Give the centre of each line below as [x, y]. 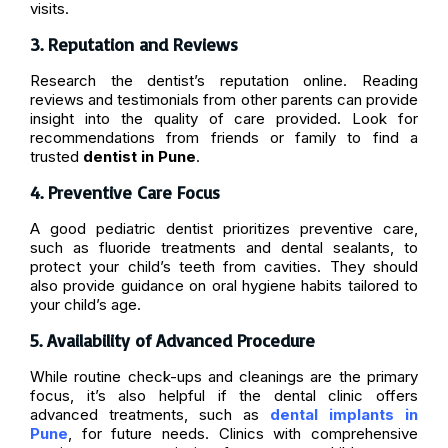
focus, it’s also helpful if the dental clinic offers [224, 395]
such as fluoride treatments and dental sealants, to [224, 247]
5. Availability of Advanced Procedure [172, 339]
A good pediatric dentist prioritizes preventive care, [224, 228]
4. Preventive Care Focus [125, 191]
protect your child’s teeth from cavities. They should [224, 266]
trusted [56, 156]
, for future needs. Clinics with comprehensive [243, 433]
